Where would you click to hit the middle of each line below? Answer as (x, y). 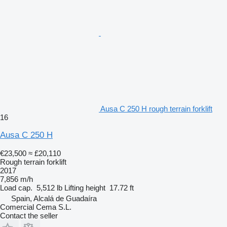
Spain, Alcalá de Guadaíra (54, 198)
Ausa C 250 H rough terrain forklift (156, 108)
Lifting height (85, 187)
